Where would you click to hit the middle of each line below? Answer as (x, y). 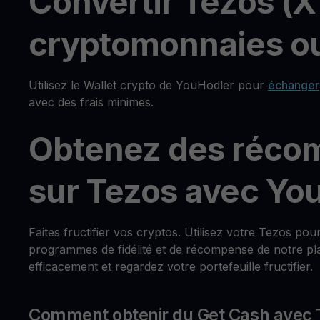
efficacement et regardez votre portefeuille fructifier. (171, 266)
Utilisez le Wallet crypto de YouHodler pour (148, 85)
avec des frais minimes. (91, 102)
